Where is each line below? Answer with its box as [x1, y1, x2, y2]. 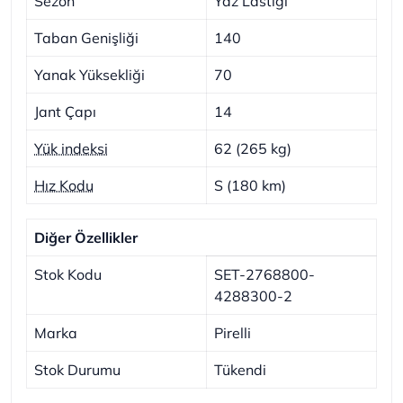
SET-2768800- [214, 264, 315, 283]
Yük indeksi [34, 139, 108, 157]
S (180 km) [214, 175, 286, 194]
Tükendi [214, 360, 266, 379]
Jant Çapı [34, 102, 96, 121]
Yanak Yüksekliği [34, 65, 145, 84]
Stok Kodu [34, 264, 102, 283]
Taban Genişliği [34, 28, 139, 47]
